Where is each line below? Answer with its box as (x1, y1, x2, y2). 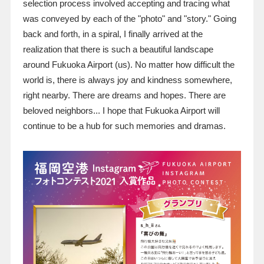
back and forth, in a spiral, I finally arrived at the (22, 29, 203, 39)
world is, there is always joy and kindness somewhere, (22, 75, 232, 85)
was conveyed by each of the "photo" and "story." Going (22, 14, 236, 24)
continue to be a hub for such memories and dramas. (22, 121, 226, 131)
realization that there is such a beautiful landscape (22, 44, 213, 54)
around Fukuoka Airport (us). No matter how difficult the (22, 60, 235, 70)
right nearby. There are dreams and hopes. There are (22, 90, 226, 100)
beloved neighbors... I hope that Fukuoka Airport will (22, 105, 220, 115)
